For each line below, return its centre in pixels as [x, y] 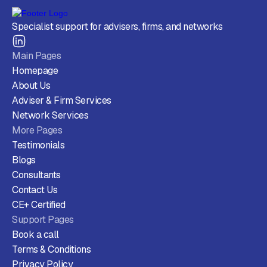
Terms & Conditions [51, 250]
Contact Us [35, 190]
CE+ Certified [39, 205]
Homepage [35, 71]
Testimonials [38, 145]
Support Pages [43, 220]
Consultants [36, 175]
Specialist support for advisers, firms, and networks [117, 27]
